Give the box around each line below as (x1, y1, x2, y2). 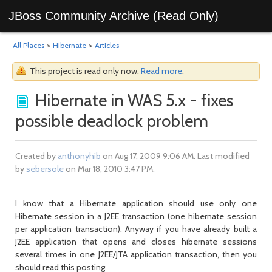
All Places (13, 41, 44, 50)
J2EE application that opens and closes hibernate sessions (15, 236, 257, 247)
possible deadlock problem (15, 110, 208, 131)
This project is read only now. (30, 66, 141, 76)
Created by (15, 151, 58, 161)
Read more (141, 66, 182, 76)
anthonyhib (58, 151, 101, 161)
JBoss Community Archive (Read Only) (8, 9, 219, 22)
